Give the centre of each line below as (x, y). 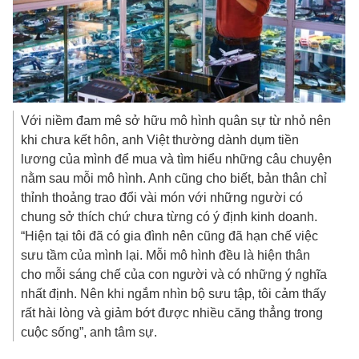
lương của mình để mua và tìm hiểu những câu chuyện (177, 159)
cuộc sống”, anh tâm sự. (89, 332)
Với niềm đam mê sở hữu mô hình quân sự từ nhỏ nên (176, 121)
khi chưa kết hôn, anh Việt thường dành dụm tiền (160, 140)
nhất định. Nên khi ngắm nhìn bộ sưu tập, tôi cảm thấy (174, 294)
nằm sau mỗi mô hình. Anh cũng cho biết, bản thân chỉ (174, 178)
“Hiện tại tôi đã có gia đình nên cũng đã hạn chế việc (170, 236)
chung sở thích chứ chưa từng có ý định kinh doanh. (169, 217)
